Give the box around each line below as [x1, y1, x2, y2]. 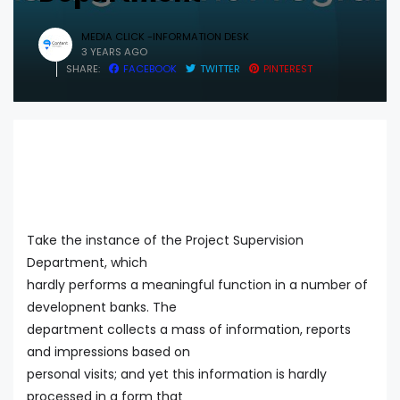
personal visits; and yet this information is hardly [27, 365, 327, 384]
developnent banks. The [27, 298, 177, 317]
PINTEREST [263, 61, 312, 76]
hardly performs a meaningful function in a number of [27, 276, 368, 295]
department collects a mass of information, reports [27, 321, 351, 339]
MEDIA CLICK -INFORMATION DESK [81, 29, 249, 44]
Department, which [27, 254, 147, 272]
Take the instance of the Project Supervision [27, 231, 304, 250]
